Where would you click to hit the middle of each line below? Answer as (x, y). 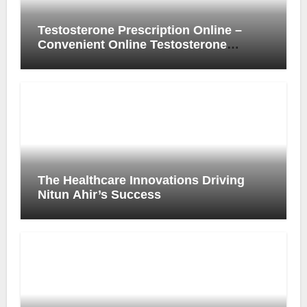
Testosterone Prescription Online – (139, 30)
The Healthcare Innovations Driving (141, 180)
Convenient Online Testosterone (132, 44)
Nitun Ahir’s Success (99, 194)
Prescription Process (99, 59)
